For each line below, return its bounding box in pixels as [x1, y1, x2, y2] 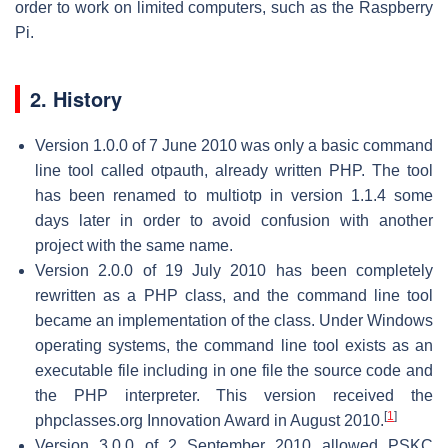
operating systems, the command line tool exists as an [35, 336, 433, 354]
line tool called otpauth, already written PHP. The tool [35, 161, 433, 179]
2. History [30, 83, 122, 113]
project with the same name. [35, 236, 233, 254]
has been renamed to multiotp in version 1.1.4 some [35, 186, 433, 204]
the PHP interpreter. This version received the [35, 386, 433, 404]
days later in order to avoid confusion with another [35, 211, 433, 229]
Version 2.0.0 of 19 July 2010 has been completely [35, 261, 433, 279]
